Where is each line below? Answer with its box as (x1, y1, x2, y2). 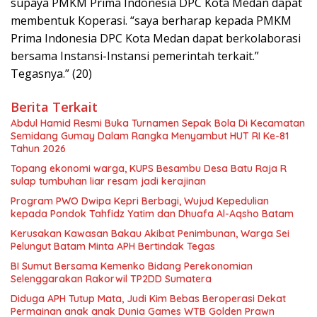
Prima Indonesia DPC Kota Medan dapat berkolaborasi (11, 30, 301, 47)
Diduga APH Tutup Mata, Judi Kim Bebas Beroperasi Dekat (11, 292, 286, 306)
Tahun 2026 (11, 142, 66, 156)
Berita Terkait (11, 98, 98, 116)
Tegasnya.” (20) (11, 66, 92, 82)
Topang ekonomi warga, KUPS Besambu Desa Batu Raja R (11, 162, 287, 175)
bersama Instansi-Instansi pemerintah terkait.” (11, 48, 259, 64)
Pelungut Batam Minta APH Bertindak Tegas (11, 240, 215, 253)
